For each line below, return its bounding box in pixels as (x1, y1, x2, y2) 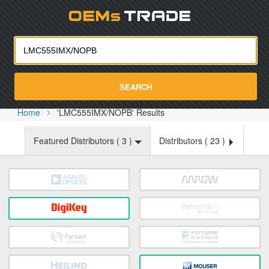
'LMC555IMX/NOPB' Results (57, 106, 165, 118)
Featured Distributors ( (34, 134, 122, 147)
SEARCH (119, 80, 152, 92)
